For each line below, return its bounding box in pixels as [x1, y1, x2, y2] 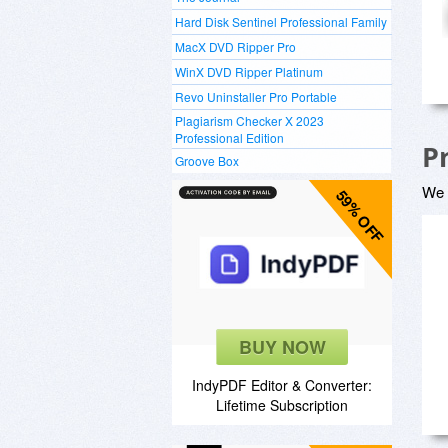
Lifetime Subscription [216, 395, 348, 415]
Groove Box [175, 152, 239, 169]
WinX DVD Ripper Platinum [175, 63, 323, 80]
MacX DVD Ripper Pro [175, 38, 296, 55]
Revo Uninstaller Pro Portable [175, 88, 337, 105]
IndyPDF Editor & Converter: [192, 375, 372, 395]
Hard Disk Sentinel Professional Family [175, 13, 387, 30]
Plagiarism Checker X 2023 [175, 112, 324, 129]
